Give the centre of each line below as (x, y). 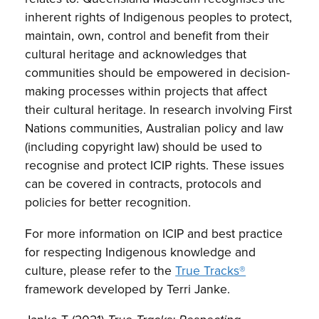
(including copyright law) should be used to (144, 147)
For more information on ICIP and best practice (154, 233)
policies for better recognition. (108, 202)
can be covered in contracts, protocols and (143, 184)
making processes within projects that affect (146, 91)
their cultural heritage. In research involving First (159, 110)
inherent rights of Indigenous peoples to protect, (159, 17)
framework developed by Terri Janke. (128, 288)
